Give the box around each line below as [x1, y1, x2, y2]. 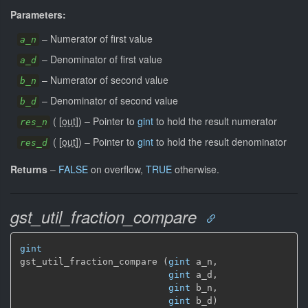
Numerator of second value [50, 72, 168, 87]
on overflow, [88, 162, 146, 176]
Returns [10, 162, 47, 176]
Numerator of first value [50, 31, 153, 45]
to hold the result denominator [153, 134, 287, 148]
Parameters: [10, 7, 66, 21]
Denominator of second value [50, 93, 178, 107]
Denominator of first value [50, 52, 162, 66]
